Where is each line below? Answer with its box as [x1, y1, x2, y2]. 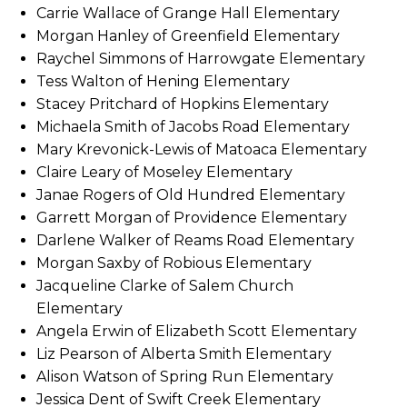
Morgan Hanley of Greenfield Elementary [36, 27, 340, 45]
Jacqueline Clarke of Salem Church [36, 277, 293, 295]
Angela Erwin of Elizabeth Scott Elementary [36, 323, 357, 341]
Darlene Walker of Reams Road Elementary [36, 232, 354, 250]
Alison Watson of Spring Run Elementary [36, 368, 333, 386]
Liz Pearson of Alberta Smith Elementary [36, 345, 332, 363]
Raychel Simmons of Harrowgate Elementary [36, 50, 365, 68]
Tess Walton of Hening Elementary [36, 73, 290, 91]
